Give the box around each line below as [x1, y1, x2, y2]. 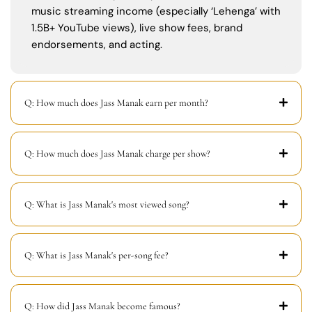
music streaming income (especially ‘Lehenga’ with [31, 3, 281, 18]
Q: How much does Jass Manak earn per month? [24, 96, 208, 109]
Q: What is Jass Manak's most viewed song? [24, 198, 189, 210]
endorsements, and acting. [31, 37, 162, 52]
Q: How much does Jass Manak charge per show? [24, 147, 210, 159]
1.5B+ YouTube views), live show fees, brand [31, 20, 242, 35]
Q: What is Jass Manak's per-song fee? [24, 249, 169, 261]
